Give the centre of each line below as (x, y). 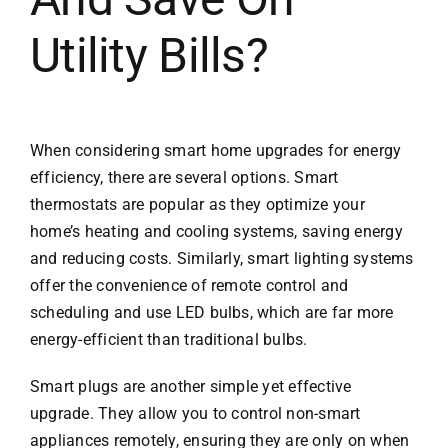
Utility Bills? (148, 55)
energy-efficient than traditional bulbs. (168, 339)
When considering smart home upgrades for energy (215, 150)
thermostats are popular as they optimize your (197, 204)
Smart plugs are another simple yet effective (190, 386)
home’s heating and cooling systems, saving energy (216, 231)
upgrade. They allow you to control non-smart (195, 413)
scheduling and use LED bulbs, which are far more (211, 312)
